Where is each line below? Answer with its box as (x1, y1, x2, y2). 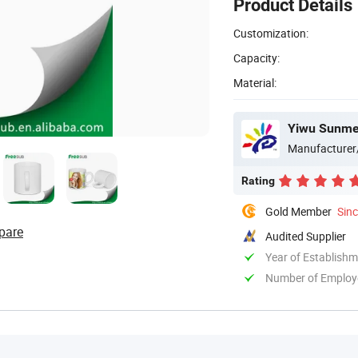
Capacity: (233, 50, 280, 66)
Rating (241, 173, 275, 187)
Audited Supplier (265, 228, 346, 244)
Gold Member (265, 203, 332, 219)
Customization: (233, 25, 308, 41)
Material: (233, 74, 276, 90)
